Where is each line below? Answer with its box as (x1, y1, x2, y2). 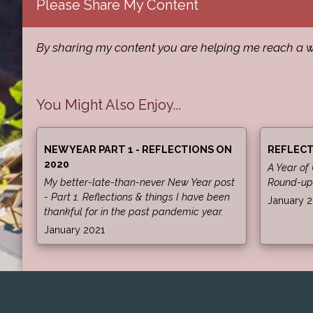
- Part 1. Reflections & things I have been (44, 190, 230, 203)
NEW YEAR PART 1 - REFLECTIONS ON (44, 143, 232, 155)
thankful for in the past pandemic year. (44, 205, 224, 217)
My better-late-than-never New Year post (44, 175, 235, 188)
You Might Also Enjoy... (36, 96, 181, 113)
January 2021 (44, 223, 105, 235)
